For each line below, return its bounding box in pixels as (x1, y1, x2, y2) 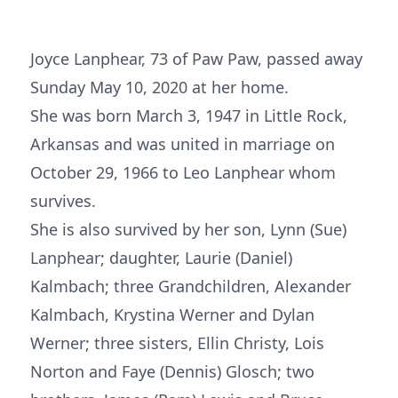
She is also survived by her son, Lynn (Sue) (30, 219, 346, 240)
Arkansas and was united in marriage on (30, 133, 335, 155)
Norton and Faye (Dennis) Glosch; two (30, 361, 314, 382)
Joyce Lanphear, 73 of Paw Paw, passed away (30, 48, 362, 69)
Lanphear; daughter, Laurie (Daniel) (30, 247, 292, 268)
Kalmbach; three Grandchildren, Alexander (30, 275, 351, 297)
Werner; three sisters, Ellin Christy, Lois (30, 332, 324, 354)
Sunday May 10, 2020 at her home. (30, 76, 289, 98)
